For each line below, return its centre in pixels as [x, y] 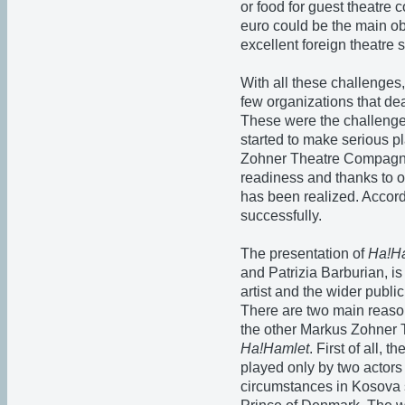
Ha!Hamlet [275, 348]
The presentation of [304, 253]
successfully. [281, 215]
